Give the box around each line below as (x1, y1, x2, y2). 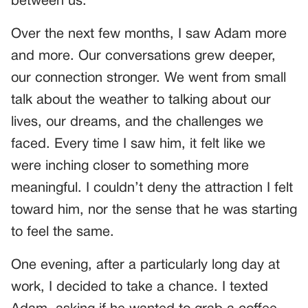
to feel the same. (11, 226, 114, 239)
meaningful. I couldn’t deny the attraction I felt (11, 182, 293, 195)
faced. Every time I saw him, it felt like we (11, 138, 265, 151)
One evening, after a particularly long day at (11, 259, 280, 272)
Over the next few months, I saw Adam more (11, 28, 287, 41)
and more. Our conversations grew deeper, (11, 50, 276, 63)
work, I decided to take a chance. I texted (11, 281, 268, 294)
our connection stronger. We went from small (11, 72, 286, 85)
